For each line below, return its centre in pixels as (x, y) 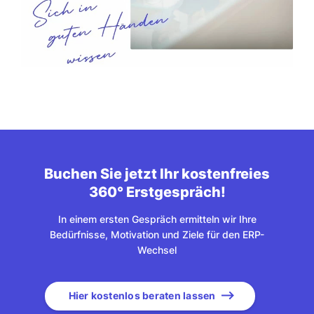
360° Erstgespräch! (157, 192)
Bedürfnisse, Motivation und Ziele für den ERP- (157, 234)
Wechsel (157, 250)
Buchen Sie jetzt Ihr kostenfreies (157, 173)
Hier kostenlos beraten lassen (142, 295)
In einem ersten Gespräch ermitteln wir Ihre (157, 219)
